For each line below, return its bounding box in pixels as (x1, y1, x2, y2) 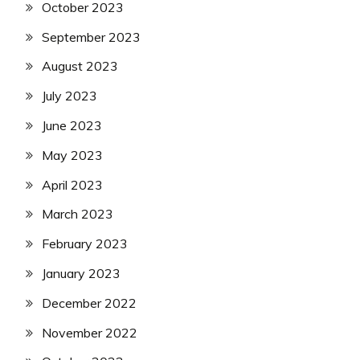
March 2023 (42, 206, 113, 223)
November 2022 (42, 324, 137, 341)
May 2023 (42, 146, 103, 163)
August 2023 (42, 58, 118, 75)
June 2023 (42, 117, 102, 133)
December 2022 (42, 294, 137, 311)
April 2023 (42, 176, 103, 193)
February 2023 (42, 235, 128, 252)
